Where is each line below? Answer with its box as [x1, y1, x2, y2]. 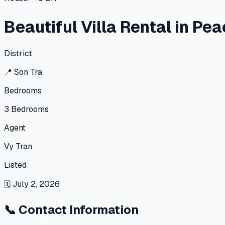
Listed [4, 159, 27, 170]
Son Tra [14, 66, 42, 77]
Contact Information [19, 201, 139, 217]
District [4, 48, 32, 59]
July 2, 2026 [13, 178, 60, 189]
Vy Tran [4, 141, 32, 152]
